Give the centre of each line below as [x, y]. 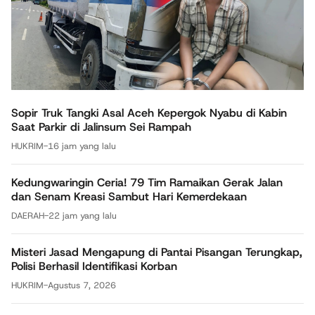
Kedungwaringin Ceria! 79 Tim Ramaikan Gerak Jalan [147, 182]
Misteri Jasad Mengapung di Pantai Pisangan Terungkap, [157, 252]
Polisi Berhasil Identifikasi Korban [94, 266]
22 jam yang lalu [83, 215]
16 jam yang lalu [82, 146]
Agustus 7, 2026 [82, 285]
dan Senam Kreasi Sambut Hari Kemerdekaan [129, 196]
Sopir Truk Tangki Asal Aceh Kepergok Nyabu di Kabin [149, 112]
